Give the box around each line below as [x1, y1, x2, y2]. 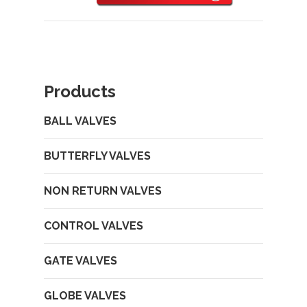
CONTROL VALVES [44, 219, 143, 232]
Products [44, 82, 116, 101]
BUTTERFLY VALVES [44, 149, 151, 162]
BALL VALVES [44, 114, 116, 127]
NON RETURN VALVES [44, 184, 162, 197]
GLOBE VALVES [44, 289, 126, 302]
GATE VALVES [44, 254, 117, 267]
